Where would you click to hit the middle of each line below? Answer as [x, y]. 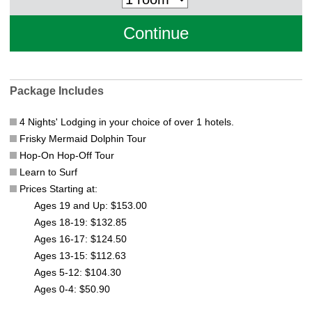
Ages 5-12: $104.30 [78, 273]
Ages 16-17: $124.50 [80, 239]
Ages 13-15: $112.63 [80, 256]
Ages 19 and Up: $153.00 [91, 206]
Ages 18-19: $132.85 [80, 223]
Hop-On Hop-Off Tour [65, 156]
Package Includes [57, 91]
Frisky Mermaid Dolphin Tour [81, 139]
